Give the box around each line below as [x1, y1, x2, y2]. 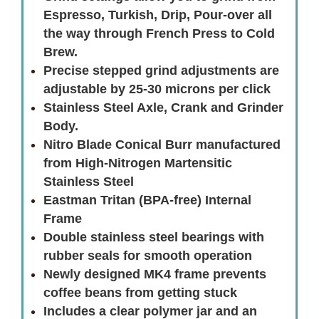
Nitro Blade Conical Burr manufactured [43, 137, 281, 152]
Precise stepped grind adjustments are [43, 63, 279, 78]
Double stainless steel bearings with [43, 230, 264, 245]
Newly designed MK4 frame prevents [43, 267, 266, 282]
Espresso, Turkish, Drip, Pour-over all [43, 8, 272, 23]
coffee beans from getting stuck [43, 286, 237, 300]
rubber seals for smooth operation [43, 249, 252, 263]
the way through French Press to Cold [43, 26, 275, 41]
